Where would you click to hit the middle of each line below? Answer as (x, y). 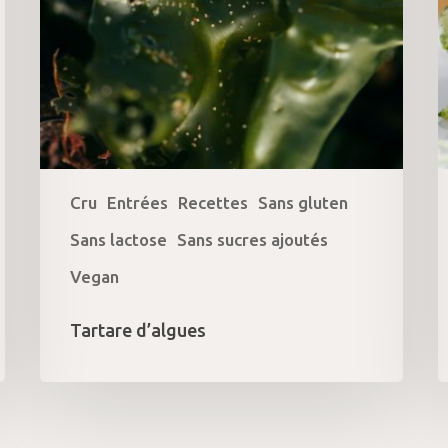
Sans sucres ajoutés (253, 239)
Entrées (138, 202)
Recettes (213, 202)
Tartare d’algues (138, 329)
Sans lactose (119, 239)
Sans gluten (303, 202)
